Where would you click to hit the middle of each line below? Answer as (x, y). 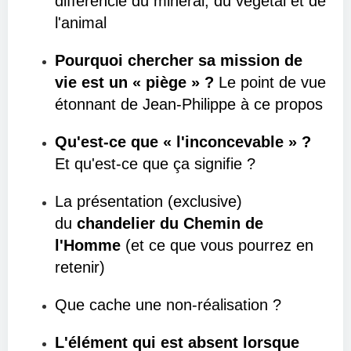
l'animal (81, 23)
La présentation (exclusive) (148, 201)
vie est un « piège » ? (137, 82)
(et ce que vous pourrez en (217, 245)
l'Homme (88, 245)
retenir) (80, 267)
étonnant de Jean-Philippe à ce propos (189, 104)
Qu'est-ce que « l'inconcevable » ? (183, 142)
